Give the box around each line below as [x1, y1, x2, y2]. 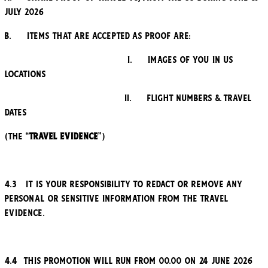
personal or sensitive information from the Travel [5, 193, 229, 205]
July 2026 [5, 7, 44, 18]
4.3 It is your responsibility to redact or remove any [5, 179, 242, 190]
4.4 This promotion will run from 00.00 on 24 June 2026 [5, 255, 253, 267]
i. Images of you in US [5, 54, 233, 66]
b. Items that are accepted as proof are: [5, 31, 191, 42]
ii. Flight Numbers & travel [5, 93, 252, 104]
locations [5, 69, 46, 80]
